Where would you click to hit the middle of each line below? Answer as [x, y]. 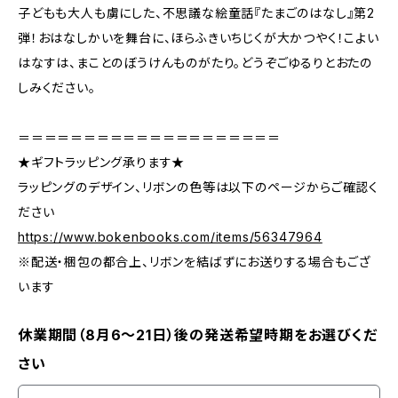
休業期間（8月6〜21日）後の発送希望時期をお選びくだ [198, 335]
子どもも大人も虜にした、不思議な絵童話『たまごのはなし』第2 [196, 13]
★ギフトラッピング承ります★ [102, 162]
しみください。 [57, 88]
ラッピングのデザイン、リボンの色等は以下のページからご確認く [198, 187]
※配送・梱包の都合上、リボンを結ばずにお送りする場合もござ [195, 262]
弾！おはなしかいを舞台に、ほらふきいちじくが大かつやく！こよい [199, 38]
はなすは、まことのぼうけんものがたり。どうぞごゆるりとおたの [195, 63]
